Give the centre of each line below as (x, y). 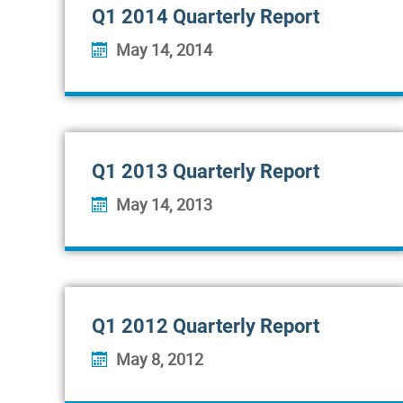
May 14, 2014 (164, 49)
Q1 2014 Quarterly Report (206, 17)
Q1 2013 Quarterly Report (206, 171)
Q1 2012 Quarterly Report (206, 326)
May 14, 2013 (164, 204)
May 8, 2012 (160, 359)
